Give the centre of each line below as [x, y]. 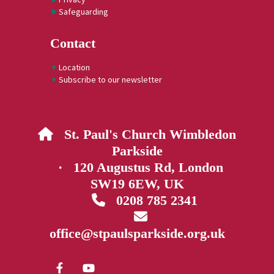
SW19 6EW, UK [137, 184]
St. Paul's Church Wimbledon [145, 135]
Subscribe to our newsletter [110, 80]
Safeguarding [83, 12]
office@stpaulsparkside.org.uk [137, 234]
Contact [73, 43]
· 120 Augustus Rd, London [137, 168]
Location [74, 68]
